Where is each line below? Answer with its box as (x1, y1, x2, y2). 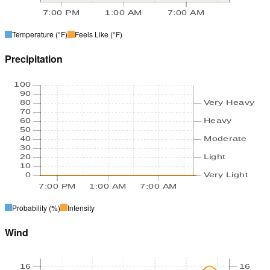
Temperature (12, 29, 54, 40)
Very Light (203, 171, 248, 178)
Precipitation (5, 52, 63, 66)
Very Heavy (203, 98, 254, 106)
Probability (12, 202, 47, 213)
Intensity (67, 202, 95, 213)
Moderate (203, 134, 247, 142)
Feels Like (75, 29, 108, 40)
